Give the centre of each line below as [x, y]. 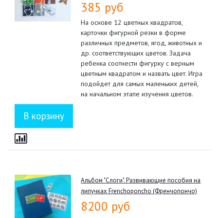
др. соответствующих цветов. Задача [136, 53]
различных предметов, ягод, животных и [142, 43]
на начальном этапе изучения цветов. [137, 94]
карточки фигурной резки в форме [134, 32]
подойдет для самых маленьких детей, [140, 83]
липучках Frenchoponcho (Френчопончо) [139, 191]
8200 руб [106, 206]
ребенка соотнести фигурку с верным [138, 63]
